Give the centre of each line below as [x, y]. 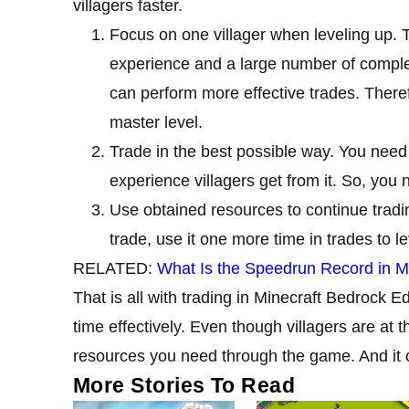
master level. [158, 122]
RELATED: [115, 268]
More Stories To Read [184, 385]
